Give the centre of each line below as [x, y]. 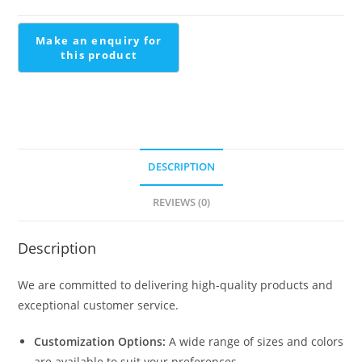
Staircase [42, 47]
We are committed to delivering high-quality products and [176, 284]
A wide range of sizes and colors [255, 341]
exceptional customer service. [99, 305]
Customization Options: [100, 341]
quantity [40, 67]
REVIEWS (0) [181, 202]
